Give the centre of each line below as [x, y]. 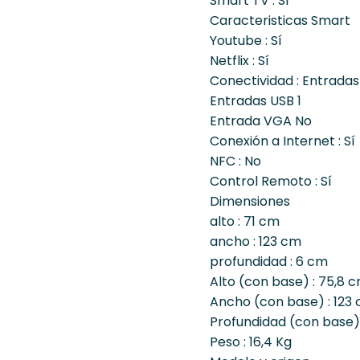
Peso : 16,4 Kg [250, 342]
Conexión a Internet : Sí [282, 141]
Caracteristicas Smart [280, 21]
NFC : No [235, 162]
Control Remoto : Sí [270, 182]
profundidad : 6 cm [268, 262]
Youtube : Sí [245, 41]
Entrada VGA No [260, 121]
